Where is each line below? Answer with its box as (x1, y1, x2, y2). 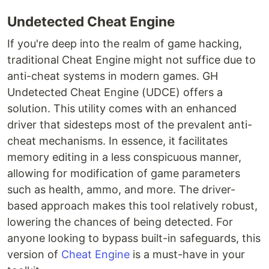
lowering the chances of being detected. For (7, 216, 233, 229)
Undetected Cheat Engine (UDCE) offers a (7, 86, 223, 99)
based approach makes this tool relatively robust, (7, 199, 258, 213)
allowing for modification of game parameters (7, 167, 240, 180)
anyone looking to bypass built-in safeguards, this (7, 232, 261, 245)
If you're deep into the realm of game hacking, (7, 37, 242, 50)
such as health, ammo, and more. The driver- (7, 183, 235, 196)
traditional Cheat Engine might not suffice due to (7, 53, 256, 67)
